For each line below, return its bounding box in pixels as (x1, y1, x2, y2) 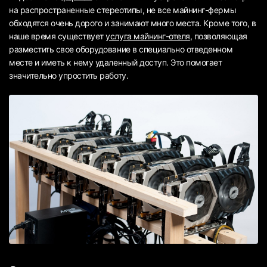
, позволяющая (190, 30, 247, 41)
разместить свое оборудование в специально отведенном (9, 44, 233, 54)
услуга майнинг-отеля (105, 30, 190, 41)
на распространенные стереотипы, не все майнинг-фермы (9, 4, 237, 15)
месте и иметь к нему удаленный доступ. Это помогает (9, 57, 222, 67)
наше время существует (9, 30, 106, 41)
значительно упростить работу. (9, 70, 129, 80)
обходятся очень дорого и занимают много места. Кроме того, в (9, 17, 256, 28)
